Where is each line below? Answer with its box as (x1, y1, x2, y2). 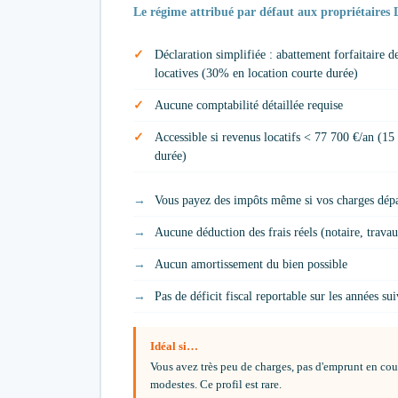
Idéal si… (150, 339, 198, 354)
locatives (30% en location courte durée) (155, 67, 358, 81)
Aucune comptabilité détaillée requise (155, 99, 343, 113)
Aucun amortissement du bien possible (155, 258, 347, 272)
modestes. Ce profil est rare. (150, 378, 282, 392)
